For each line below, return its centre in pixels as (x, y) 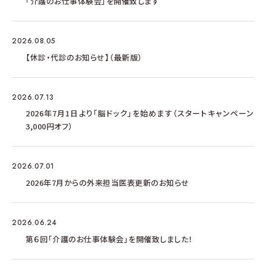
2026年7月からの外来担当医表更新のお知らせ (107, 183)
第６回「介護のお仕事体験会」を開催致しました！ (109, 239)
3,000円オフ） (49, 126)
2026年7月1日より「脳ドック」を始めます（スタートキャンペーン (140, 113)
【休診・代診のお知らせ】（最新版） (84, 57)
